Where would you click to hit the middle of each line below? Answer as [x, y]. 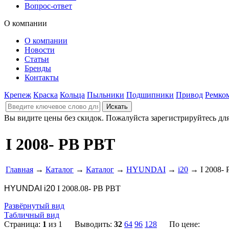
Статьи [37, 59]
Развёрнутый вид [34, 206]
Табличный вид [32, 215]
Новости [40, 50]
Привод [189, 95]
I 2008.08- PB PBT [89, 188]
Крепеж [18, 95]
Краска [45, 95]
